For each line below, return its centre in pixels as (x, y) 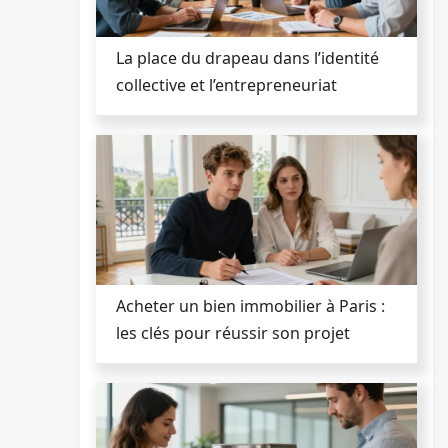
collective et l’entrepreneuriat (226, 84)
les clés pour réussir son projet (233, 332)
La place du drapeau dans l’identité (247, 57)
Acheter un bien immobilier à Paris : (250, 305)
